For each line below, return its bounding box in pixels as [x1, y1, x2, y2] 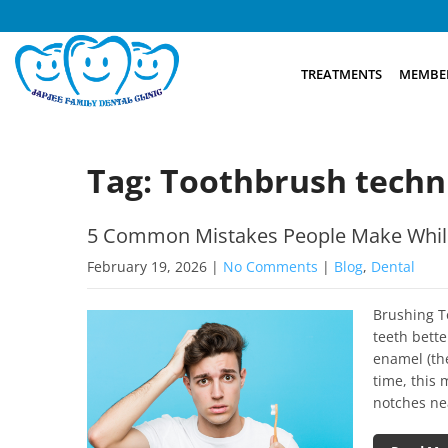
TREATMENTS [300, 64, 382, 83]
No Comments [223, 256, 318, 276]
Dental [371, 256, 415, 276]
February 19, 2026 [87, 256, 207, 276]
